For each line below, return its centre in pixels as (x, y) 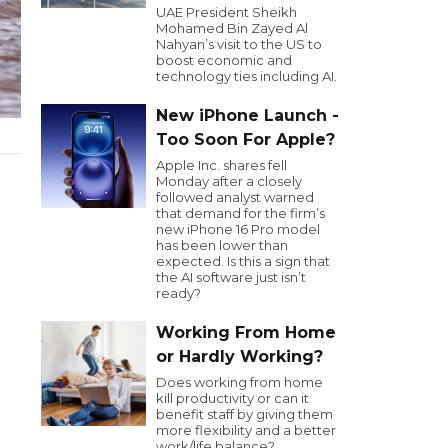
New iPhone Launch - (247, 115)
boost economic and (224, 60)
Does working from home (239, 382)
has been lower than (222, 245)
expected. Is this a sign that (243, 261)
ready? (178, 293)
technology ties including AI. (246, 76)
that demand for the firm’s (240, 213)
